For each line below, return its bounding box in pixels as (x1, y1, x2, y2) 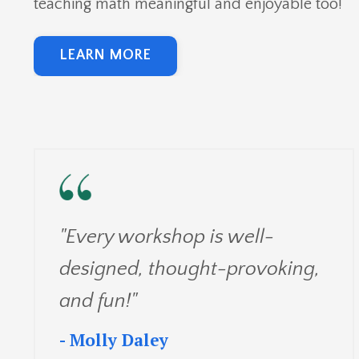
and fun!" (59, 289, 137, 313)
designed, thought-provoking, (59, 257, 320, 280)
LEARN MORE (59, 47, 151, 64)
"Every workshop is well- (59, 225, 274, 248)
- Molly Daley (59, 328, 168, 351)
